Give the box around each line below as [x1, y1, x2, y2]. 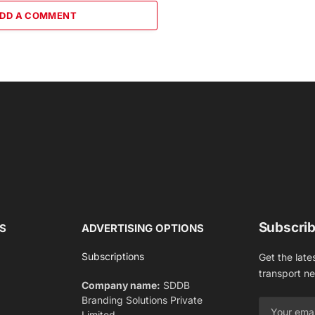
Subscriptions [82, 250, 145, 262]
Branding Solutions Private [82, 293, 203, 306]
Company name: [82, 278, 161, 291]
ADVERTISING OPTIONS [82, 221, 205, 235]
